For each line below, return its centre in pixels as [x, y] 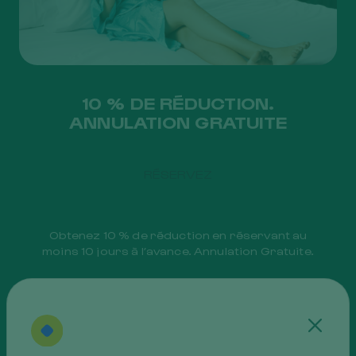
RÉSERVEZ [178, 174]
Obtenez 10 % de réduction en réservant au [178, 235]
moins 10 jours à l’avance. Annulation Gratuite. [178, 251]
